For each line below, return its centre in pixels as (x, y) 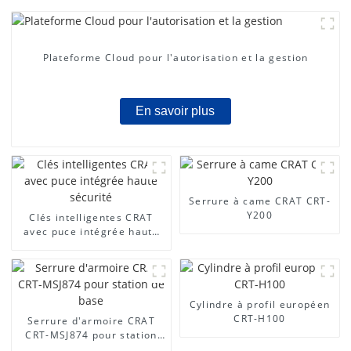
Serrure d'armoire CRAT (91, 320)
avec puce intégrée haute (91, 231)
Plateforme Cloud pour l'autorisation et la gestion (175, 58)
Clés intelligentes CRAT (91, 217)
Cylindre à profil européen (260, 304)
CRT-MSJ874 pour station (91, 335)
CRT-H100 (260, 318)
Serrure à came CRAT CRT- (260, 201)
